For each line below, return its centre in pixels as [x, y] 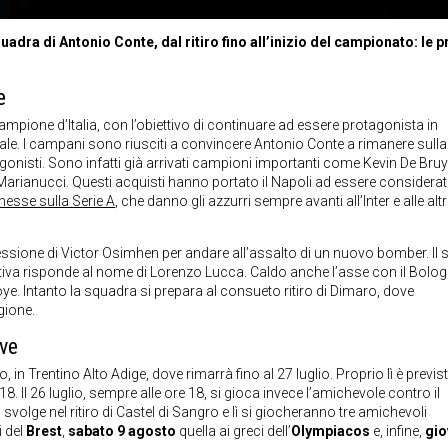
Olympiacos [330, 430]
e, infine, [397, 430]
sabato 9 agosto [122, 430]
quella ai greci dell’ [233, 430]
